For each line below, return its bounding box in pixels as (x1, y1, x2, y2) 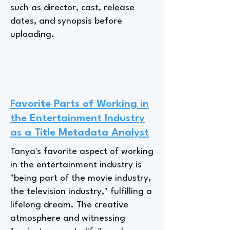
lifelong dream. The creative (10, 201, 128, 209)
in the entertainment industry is (10, 161, 142, 169)
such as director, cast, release (10, 4, 135, 12)
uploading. (10, 30, 54, 39)
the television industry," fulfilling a (10, 187, 152, 196)
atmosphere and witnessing (10, 214, 125, 223)
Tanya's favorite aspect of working (10, 147, 154, 156)
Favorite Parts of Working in (10, 99, 149, 109)
